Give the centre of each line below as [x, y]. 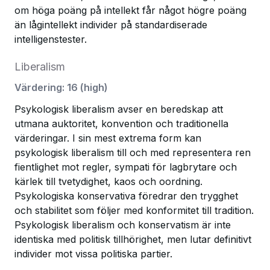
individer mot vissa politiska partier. [93, 254]
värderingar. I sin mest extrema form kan [108, 138]
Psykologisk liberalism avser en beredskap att [119, 109]
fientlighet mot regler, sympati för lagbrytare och [126, 167]
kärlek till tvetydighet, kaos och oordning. [108, 181]
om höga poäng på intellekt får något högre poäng [130, 10]
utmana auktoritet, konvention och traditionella [121, 124]
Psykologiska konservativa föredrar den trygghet [126, 196]
